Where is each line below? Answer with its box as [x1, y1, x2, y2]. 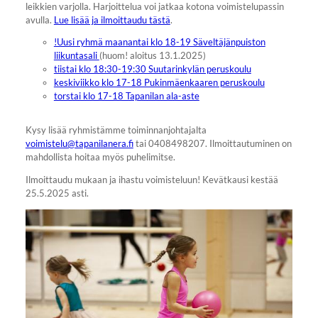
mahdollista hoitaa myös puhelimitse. [25, 151, 175, 163]
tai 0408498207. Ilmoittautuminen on [133, 138, 292, 150]
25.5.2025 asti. [25, 187, 91, 199]
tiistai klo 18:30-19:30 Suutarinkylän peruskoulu [53, 63, 251, 75]
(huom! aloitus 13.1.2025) [99, 50, 206, 62]
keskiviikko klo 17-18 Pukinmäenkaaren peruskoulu [53, 77, 265, 89]
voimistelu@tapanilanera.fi [25, 138, 133, 150]
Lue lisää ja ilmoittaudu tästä [53, 13, 170, 26]
